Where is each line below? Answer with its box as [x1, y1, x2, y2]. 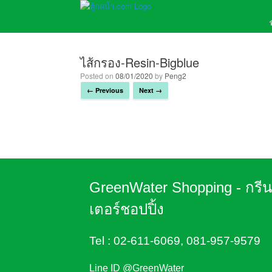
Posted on [85, 70, 115, 81]
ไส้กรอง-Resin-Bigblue [80, 53, 199, 71]
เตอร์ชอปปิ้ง [89, 201, 164, 217]
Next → [139, 86, 162, 95]
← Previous [87, 86, 123, 95]
